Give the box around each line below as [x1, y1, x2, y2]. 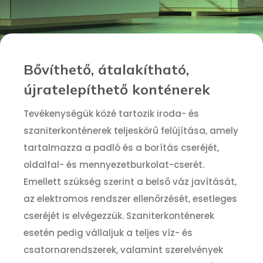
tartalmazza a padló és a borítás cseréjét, [23, 141, 219, 154]
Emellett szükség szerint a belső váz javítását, [23, 176, 237, 188]
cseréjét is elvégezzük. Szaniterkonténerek [23, 210, 214, 222]
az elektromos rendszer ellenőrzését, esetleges [23, 193, 237, 205]
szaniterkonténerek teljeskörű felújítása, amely [23, 124, 238, 137]
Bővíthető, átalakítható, [23, 60, 189, 78]
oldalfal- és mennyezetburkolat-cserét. [23, 159, 204, 171]
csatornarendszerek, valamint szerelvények [23, 244, 223, 256]
